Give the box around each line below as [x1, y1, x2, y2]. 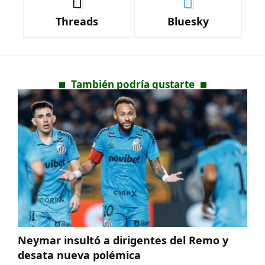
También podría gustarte [70, 77, 195, 92]
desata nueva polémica [18, 247, 141, 262]
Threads [56, 14, 99, 29]
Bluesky [167, 14, 209, 29]
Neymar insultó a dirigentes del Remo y [18, 232, 228, 247]
